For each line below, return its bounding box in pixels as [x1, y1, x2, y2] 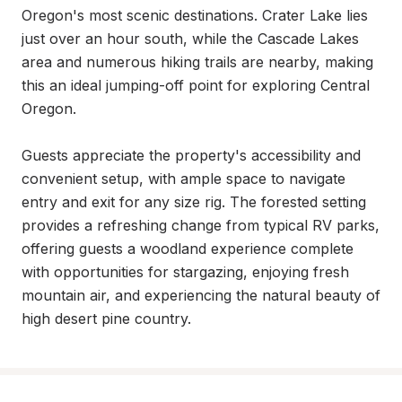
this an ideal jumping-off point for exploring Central [22, 76, 370, 94]
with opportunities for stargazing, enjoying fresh [22, 263, 349, 281]
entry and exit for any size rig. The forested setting [22, 193, 366, 211]
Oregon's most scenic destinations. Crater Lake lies [22, 6, 368, 24]
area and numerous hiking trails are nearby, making [22, 53, 373, 71]
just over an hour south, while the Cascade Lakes [22, 30, 359, 48]
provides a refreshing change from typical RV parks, [22, 216, 380, 234]
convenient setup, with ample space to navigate [22, 170, 345, 188]
